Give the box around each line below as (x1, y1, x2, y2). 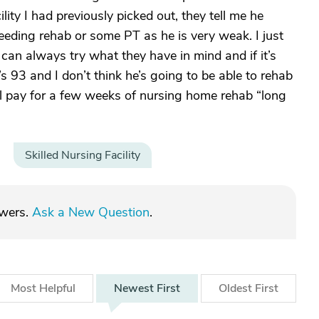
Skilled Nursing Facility (25, 147, 140, 163)
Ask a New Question (32, 204, 150, 221)
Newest (114, 281, 157, 296)
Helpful (39, 281, 75, 296)
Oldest (219, 281, 255, 296)
